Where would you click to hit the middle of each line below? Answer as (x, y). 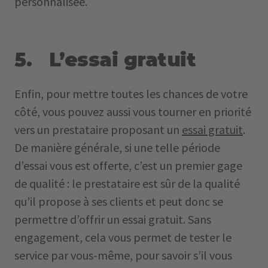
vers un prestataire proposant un (98, 130)
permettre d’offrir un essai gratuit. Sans (113, 219)
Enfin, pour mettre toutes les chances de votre (131, 94)
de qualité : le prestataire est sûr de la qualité (127, 183)
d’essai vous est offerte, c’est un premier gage (128, 165)
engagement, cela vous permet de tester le (123, 237)
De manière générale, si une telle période (117, 147)
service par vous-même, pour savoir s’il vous (123, 255)
